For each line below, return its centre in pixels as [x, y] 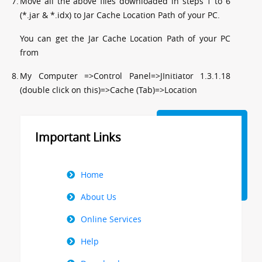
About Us [99, 196]
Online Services [111, 219]
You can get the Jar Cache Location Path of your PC [125, 38]
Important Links [78, 137]
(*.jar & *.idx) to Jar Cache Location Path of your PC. [120, 15]
